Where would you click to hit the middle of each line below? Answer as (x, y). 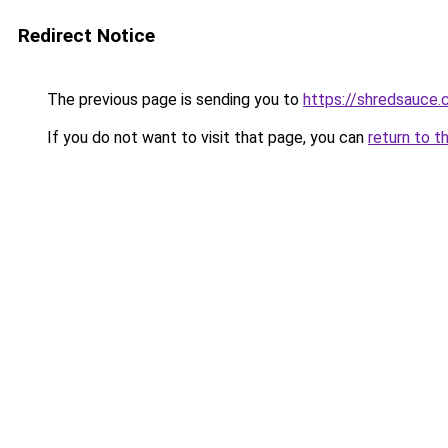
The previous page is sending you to (173, 99)
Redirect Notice (86, 35)
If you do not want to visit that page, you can (205, 137)
